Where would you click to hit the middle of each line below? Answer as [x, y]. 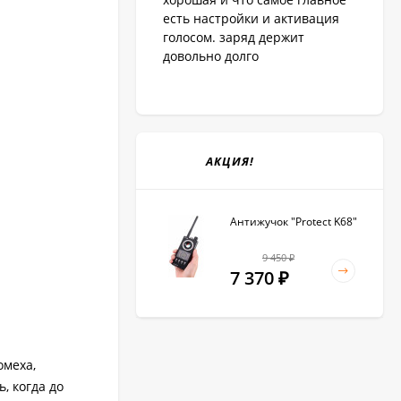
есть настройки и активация [251, 19]
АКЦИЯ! [230, 162]
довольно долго [211, 56]
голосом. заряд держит [234, 38]
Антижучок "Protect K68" [294, 222]
